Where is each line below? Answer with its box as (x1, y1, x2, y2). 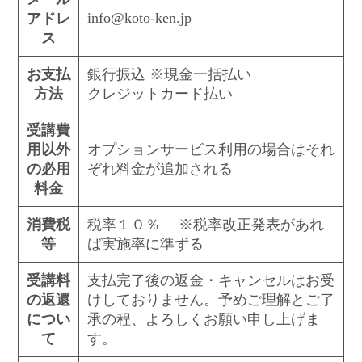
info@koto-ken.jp (86, 9, 192, 26)
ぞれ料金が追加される (86, 160, 233, 177)
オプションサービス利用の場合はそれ (86, 141, 335, 158)
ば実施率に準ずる (86, 235, 204, 252)
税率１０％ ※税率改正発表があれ (86, 216, 324, 233)
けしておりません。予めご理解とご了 (86, 291, 335, 308)
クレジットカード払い (86, 85, 233, 102)
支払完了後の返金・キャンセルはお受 (86, 271, 335, 288)
